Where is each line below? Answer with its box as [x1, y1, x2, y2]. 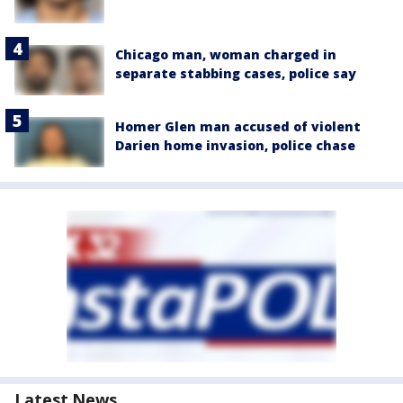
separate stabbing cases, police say [115, 64, 356, 82]
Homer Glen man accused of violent [115, 118, 361, 136]
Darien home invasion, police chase [115, 137, 355, 155]
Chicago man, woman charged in [115, 45, 336, 63]
